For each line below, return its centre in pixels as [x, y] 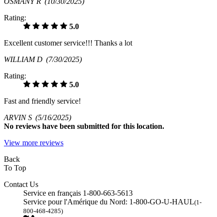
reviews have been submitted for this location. [90, 126]
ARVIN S [20, 117]
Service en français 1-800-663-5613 [78, 193]
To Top [15, 168]
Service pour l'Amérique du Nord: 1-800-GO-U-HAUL [109, 201]
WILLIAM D [25, 59]
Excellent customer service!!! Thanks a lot [68, 43]
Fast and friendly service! [42, 101]
